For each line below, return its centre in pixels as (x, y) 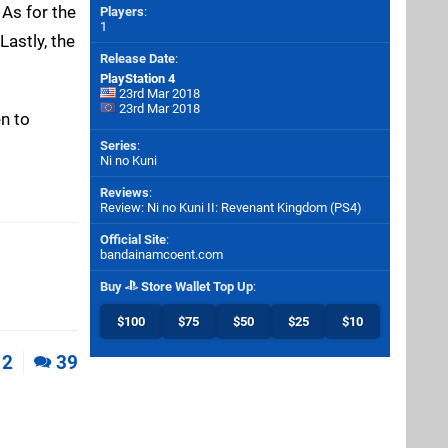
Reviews (124, 192)
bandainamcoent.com (161, 254)
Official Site (133, 239)
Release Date (137, 58)
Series (118, 145)
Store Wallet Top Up (195, 286)
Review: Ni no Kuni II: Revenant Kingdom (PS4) (231, 207)
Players (122, 11)
